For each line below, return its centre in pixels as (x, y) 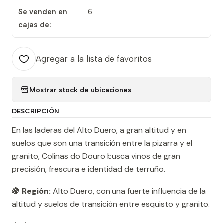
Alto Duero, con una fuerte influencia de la (128, 191)
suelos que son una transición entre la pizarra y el (102, 143)
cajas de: (35, 25)
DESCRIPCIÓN (36, 111)
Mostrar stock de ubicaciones (80, 89)
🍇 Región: (31, 191)
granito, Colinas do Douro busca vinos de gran (96, 156)
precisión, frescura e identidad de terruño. (89, 169)
